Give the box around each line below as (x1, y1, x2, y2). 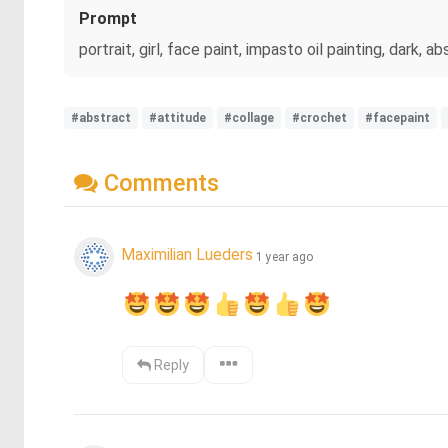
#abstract (71, 111, 131, 125)
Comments (98, 168, 219, 197)
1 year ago (256, 249, 313, 264)
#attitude (149, 111, 206, 125)
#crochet (292, 111, 347, 125)
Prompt (79, 9, 137, 28)
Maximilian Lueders (121, 245, 253, 265)
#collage (224, 111, 274, 125)
